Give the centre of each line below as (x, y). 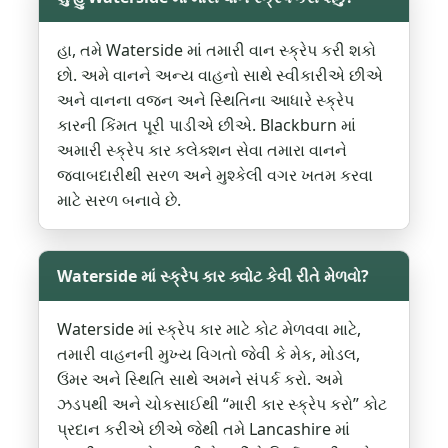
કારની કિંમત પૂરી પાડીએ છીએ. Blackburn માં (207, 125)
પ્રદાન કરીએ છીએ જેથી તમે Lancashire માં (204, 429)
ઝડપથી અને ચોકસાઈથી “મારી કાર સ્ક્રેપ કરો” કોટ (222, 404)
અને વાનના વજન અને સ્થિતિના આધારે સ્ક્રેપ (206, 100)
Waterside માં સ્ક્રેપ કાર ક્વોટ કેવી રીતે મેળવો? (213, 276)
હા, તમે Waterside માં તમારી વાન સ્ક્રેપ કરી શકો (217, 50)
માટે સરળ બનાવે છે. (119, 200)
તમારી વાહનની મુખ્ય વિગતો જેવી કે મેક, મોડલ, (209, 354)
